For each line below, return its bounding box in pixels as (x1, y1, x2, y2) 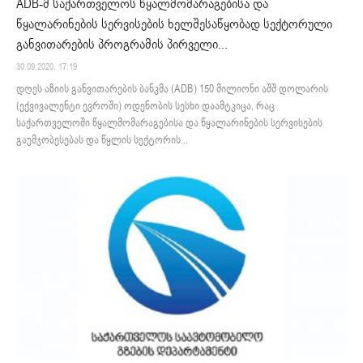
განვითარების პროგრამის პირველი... (16, 35, 228, 53)
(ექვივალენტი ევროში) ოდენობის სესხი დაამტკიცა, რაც (16, 98, 275, 113)
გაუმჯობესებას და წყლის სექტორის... (16, 132, 188, 147)
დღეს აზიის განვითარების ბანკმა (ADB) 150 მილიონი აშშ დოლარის (16, 81, 328, 96)
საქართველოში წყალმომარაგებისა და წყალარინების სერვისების (16, 115, 322, 130)
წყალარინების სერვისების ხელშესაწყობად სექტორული (16, 15, 332, 33)
